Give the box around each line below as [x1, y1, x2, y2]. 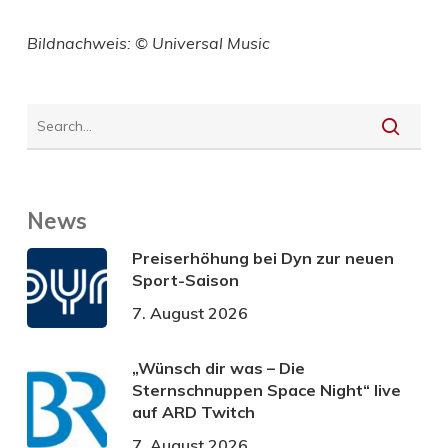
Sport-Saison [131, 269, 239, 290]
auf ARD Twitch [131, 401, 255, 422]
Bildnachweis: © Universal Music [26, 32, 270, 53]
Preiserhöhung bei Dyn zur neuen [131, 247, 394, 268]
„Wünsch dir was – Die [131, 357, 305, 378]
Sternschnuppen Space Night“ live [131, 379, 401, 400]
